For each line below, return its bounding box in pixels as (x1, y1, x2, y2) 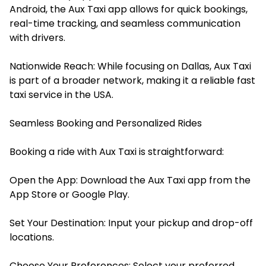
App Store (9, 187, 57, 201)
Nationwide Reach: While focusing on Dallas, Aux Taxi (9, 59, 251, 73)
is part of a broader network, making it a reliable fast (9, 73, 255, 87)
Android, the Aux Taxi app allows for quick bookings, (9, 2, 248, 16)
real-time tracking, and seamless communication (9, 16, 240, 30)
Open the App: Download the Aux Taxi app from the (9, 173, 251, 187)
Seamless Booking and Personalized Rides (9, 116, 202, 130)
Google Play (72, 187, 128, 201)
